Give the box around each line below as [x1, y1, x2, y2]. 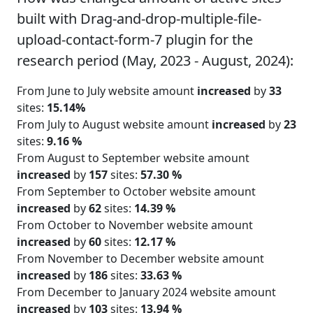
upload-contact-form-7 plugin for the [17, 29, 253, 49]
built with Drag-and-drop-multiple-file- [17, 8, 261, 28]
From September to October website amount [17, 183, 256, 199]
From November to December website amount [17, 250, 264, 266]
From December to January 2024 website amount [17, 284, 276, 300]
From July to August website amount [17, 116, 212, 132]
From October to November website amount [17, 217, 253, 233]
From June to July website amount [17, 82, 197, 99]
